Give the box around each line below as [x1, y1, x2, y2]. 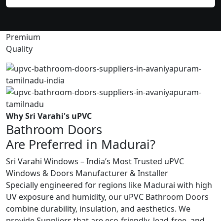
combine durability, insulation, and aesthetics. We [6, 203, 190, 215]
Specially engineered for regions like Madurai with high [6, 180, 212, 191]
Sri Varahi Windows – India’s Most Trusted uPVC [6, 156, 184, 167]
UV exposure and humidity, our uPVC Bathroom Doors [6, 191, 209, 203]
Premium [6, 32, 40, 43]
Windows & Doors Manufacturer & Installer [6, 168, 168, 179]
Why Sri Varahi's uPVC [6, 110, 92, 122]
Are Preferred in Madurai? [6, 136, 155, 153]
